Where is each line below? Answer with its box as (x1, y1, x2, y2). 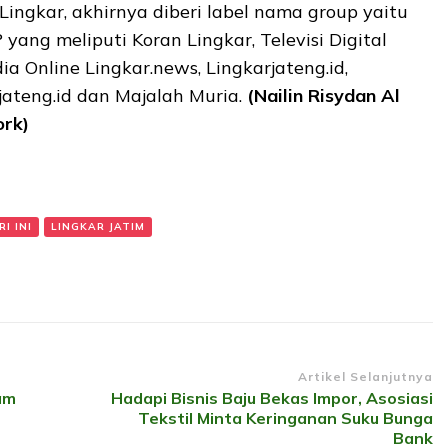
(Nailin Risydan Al (247, 84, 400, 108)
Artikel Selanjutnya (297, 369, 433, 385)
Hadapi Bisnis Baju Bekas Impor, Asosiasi (110, 388, 433, 409)
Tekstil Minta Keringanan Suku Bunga (137, 408, 433, 429)
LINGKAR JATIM (51, 220, 145, 234)
